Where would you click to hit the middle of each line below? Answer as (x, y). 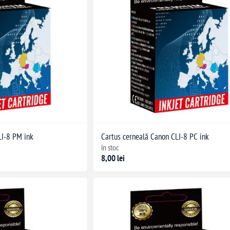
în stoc (110, 147)
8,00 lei (113, 158)
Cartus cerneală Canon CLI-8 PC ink (155, 136)
